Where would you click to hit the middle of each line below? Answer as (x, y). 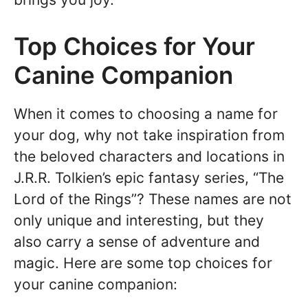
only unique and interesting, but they (139, 220)
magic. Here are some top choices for (143, 263)
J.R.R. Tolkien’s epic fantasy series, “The (149, 178)
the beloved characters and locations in (149, 156)
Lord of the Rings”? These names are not (153, 199)
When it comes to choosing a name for (146, 114)
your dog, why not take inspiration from (149, 135)
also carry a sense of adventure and (137, 242)
